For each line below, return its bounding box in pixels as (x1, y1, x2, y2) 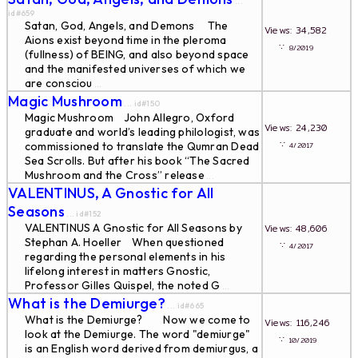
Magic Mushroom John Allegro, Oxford (25, 110, 235, 125)
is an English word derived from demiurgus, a (25, 341, 258, 356)
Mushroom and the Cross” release (25, 168, 205, 182)
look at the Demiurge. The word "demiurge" (25, 327, 251, 341)
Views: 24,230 (265, 121, 344, 135)
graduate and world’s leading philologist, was (25, 125, 261, 139)
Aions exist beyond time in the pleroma (25, 33, 227, 47)
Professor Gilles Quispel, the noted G (25, 278, 221, 292)
